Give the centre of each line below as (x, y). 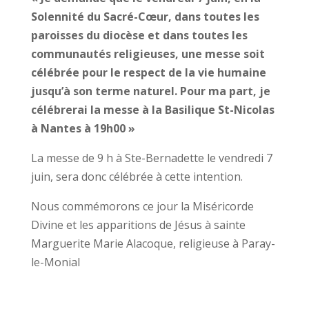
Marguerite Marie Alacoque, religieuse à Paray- (153, 244)
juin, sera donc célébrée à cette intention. (137, 177)
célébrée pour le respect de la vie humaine (148, 73)
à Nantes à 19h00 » (83, 129)
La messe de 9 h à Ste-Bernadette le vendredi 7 (151, 158)
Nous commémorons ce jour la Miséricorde (142, 207)
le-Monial (55, 262)
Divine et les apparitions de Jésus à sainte (138, 225)
